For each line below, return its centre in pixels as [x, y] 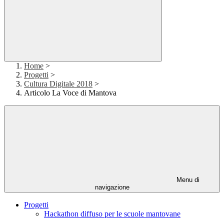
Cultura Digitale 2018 [58, 84]
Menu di [187, 180]
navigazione [112, 187]
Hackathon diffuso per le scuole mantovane [112, 214]
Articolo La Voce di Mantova [70, 93]
